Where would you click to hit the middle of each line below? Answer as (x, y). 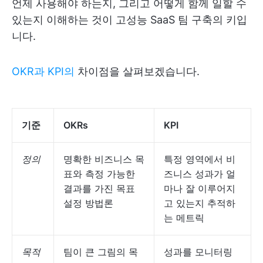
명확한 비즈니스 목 (104, 159)
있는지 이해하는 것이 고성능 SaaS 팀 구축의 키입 (129, 20)
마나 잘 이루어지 (200, 188)
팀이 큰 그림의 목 (101, 252)
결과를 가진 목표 (99, 188)
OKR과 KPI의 (43, 71)
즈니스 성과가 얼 (200, 174)
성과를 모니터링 (198, 252)
